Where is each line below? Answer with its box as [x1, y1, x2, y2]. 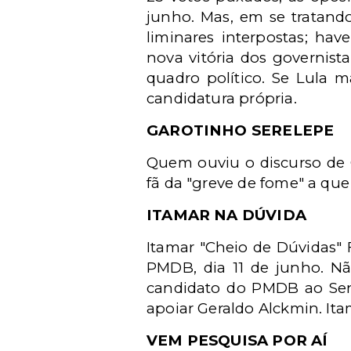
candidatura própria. [147, 89, 297, 107]
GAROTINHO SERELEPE [147, 121, 335, 139]
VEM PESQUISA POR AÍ [147, 331, 328, 349]
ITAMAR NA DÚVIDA [147, 206, 306, 224]
